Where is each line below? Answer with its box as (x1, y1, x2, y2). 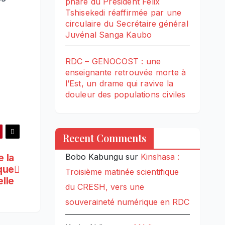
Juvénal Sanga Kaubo (65, 30, 152, 40)
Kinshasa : (140, 152, 179, 162)
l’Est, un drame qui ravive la (65, 78, 174, 89)
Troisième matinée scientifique (65, 167, 179, 177)
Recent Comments (62, 131, 146, 145)
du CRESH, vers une (65, 182, 144, 192)
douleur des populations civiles (65, 89, 186, 100)
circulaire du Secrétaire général (65, 19, 188, 29)
